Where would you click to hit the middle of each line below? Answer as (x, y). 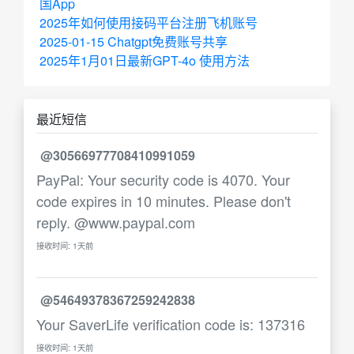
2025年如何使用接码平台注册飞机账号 (149, 23)
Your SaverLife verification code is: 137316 (171, 324)
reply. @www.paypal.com (116, 222)
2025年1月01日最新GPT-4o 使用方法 (145, 60)
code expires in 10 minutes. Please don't (164, 201)
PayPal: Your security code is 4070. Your (163, 179)
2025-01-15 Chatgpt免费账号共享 (134, 41)
